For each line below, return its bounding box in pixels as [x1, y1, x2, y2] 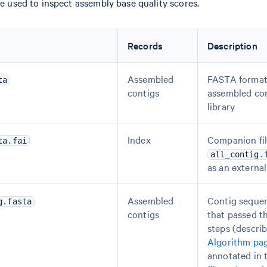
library [207, 100, 235, 113]
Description [207, 39, 257, 52]
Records [128, 39, 163, 52]
